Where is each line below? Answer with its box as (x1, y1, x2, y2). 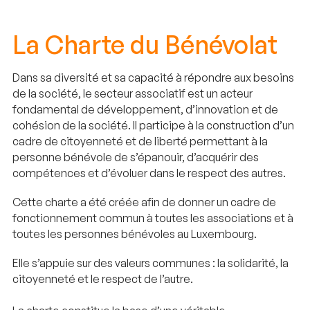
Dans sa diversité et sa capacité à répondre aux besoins (12, 70, 294, 84)
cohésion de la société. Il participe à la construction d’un (12, 118, 294, 132)
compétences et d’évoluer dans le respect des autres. (12, 165, 286, 180)
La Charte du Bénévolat (12, 29, 277, 61)
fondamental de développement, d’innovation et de (12, 102, 278, 116)
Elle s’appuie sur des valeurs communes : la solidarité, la (12, 255, 289, 270)
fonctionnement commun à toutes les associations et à (12, 210, 293, 225)
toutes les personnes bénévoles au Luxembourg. (12, 226, 257, 241)
